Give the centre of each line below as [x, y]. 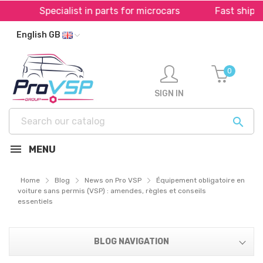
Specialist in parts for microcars [90, 11]
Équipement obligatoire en [200, 180]
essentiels [35, 201]
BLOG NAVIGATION [131, 242]
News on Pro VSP [113, 180]
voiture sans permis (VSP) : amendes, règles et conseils [112, 191]
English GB [39, 35]
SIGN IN [169, 93]
